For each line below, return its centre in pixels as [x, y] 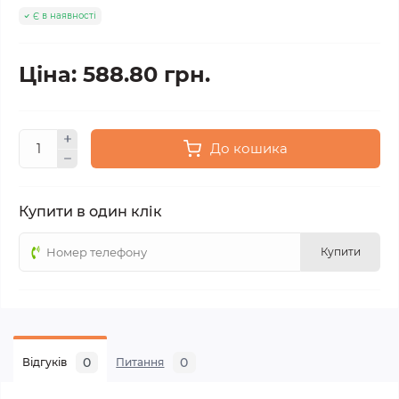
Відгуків [45, 362]
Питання [140, 362]
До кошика [249, 148]
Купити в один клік [90, 212]
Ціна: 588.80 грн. [114, 74]
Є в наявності [65, 16]
